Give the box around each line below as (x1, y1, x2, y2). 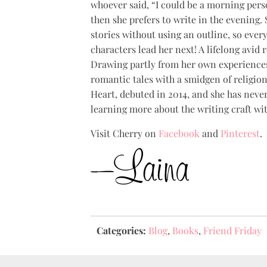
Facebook (159, 126, 200, 139)
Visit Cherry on (91, 126, 159, 139)
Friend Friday (203, 224, 262, 237)
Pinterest (221, 126, 260, 139)
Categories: (97, 224, 146, 237)
